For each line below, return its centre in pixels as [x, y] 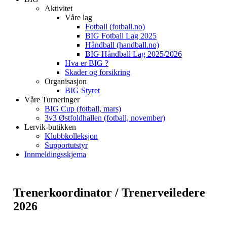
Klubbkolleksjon [71, 136]
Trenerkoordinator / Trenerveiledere [109, 193]
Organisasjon [66, 81]
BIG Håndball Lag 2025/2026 [134, 54]
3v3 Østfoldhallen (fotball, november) [105, 118]
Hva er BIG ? [87, 63]
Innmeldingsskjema [55, 154]
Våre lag [79, 17]
